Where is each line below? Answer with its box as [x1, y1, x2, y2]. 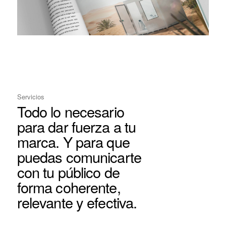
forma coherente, [17, 176, 121, 197]
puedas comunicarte [17, 146, 141, 167]
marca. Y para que [17, 131, 130, 152]
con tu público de [17, 161, 120, 182]
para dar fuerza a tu [17, 116, 136, 137]
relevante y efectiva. [17, 191, 137, 212]
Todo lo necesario [17, 100, 124, 122]
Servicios [17, 91, 44, 101]
